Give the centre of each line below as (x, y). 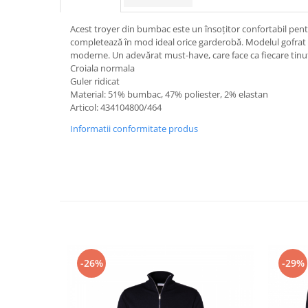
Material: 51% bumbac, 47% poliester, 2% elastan (169, 94)
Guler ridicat (95, 81)
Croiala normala (102, 68)
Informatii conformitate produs (134, 129)
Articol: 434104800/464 (116, 107)
